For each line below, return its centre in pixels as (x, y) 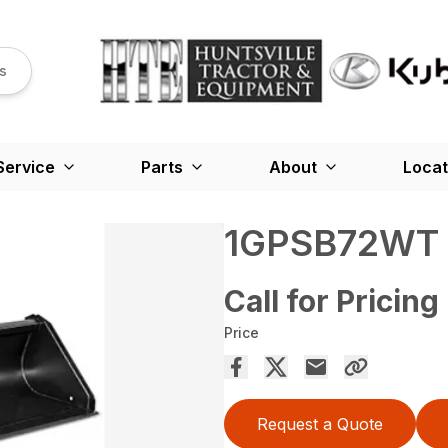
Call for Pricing (331, 300)
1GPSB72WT (331, 242)
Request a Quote (320, 423)
